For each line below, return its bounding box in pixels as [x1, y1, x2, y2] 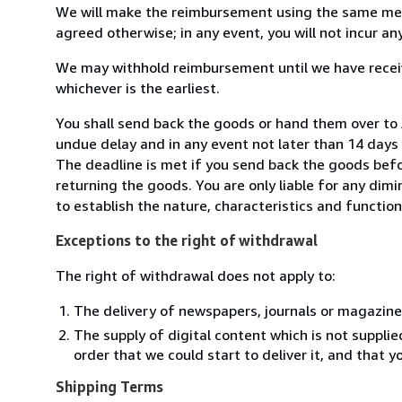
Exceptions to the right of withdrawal [56, 231, 318, 249]
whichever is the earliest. [56, 78, 220, 97]
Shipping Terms [56, 377, 163, 396]
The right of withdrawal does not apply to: [56, 266, 336, 284]
